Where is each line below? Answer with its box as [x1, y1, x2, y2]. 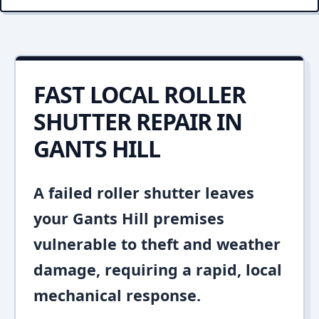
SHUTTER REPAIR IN [33, 106, 242, 137]
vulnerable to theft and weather [33, 234, 281, 254]
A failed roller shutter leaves [33, 182, 254, 203]
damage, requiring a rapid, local [33, 259, 282, 280]
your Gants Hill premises [33, 208, 224, 229]
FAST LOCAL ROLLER [33, 79, 246, 110]
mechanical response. [33, 285, 201, 305]
